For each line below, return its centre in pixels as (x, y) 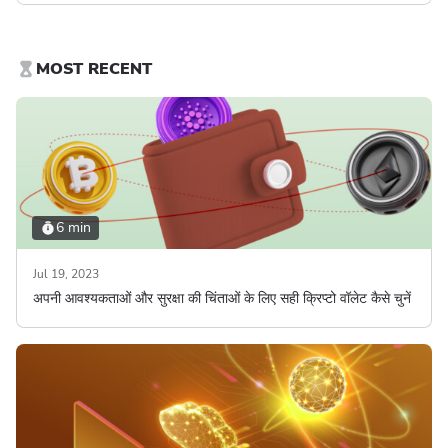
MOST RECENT (94, 69)
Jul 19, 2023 (66, 274)
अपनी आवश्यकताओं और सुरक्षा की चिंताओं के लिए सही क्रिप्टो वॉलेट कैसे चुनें (222, 298)
